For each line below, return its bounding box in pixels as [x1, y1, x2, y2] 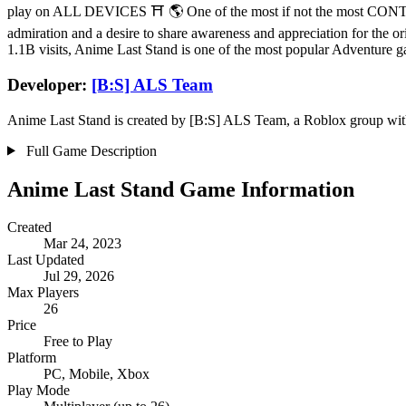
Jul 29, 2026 [43, 268, 114, 285]
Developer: [7, 74, 92, 94]
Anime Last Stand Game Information [7, 177, 354, 201]
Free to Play [43, 333, 112, 350]
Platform [7, 350, 56, 366]
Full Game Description [22, 142, 157, 159]
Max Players [7, 285, 79, 301]
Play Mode [7, 382, 70, 399]
